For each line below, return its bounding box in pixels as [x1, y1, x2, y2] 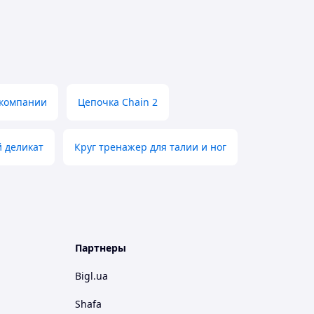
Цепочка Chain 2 [78, 95, 158, 109]
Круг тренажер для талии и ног [74, 140, 226, 153]
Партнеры [75, 241, 126, 254]
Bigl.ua [75, 269, 108, 282]
